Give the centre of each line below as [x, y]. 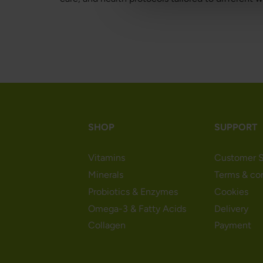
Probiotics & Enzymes [133, 191]
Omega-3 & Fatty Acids [137, 208]
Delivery [232, 208]
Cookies [232, 191]
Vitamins [107, 158]
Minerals [106, 175]
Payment [233, 225]
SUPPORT [236, 127]
